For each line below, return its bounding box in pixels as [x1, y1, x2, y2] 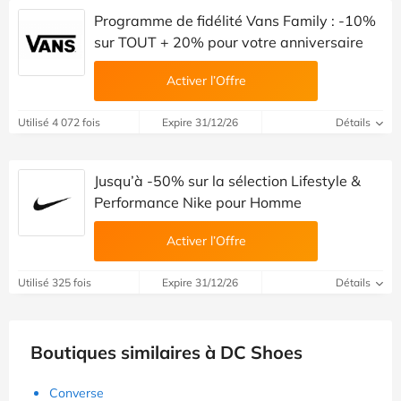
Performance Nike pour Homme [94, 193, 302, 212]
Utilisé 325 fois [18, 276, 91, 290]
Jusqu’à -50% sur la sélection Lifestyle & [94, 172, 361, 191]
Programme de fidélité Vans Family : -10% [94, 12, 376, 30]
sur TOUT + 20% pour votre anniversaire [94, 33, 363, 52]
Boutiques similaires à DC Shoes [30, 341, 303, 364]
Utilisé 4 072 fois [18, 115, 100, 130]
